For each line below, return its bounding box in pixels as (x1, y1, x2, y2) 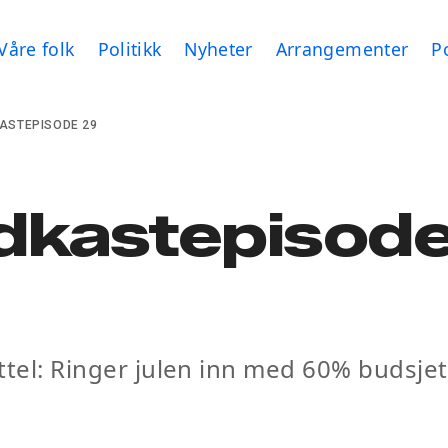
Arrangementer (275, 36, 409, 61)
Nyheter (184, 36, 253, 61)
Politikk (97, 36, 162, 61)
